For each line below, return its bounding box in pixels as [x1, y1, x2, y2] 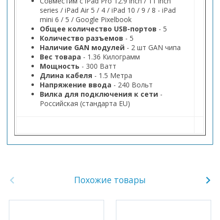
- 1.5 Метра [94, 71, 132, 81]
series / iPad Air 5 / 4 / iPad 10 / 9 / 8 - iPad [40, 5, 176, 15]
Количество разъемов [40, 33, 123, 43]
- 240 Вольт [113, 80, 153, 90]
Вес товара [40, 52, 81, 62]
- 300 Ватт [82, 61, 116, 71]
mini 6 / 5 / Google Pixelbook [40, 15, 132, 25]
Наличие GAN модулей [40, 43, 125, 53]
